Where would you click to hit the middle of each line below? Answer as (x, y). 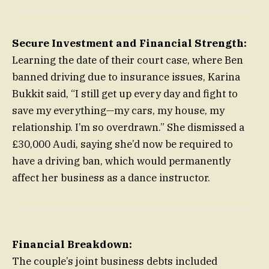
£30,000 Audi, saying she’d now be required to (122, 144)
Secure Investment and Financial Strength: (129, 44)
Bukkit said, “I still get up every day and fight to (125, 94)
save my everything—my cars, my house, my (118, 111)
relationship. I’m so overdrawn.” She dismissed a (128, 128)
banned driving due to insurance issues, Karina (126, 77)
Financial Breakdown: (72, 245)
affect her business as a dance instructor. (111, 178)
